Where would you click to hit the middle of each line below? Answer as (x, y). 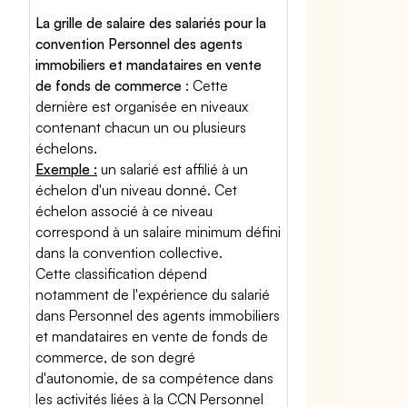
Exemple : (67, 169)
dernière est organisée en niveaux (142, 106)
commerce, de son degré (116, 357)
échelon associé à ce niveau (124, 211)
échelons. (66, 148)
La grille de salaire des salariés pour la (151, 23)
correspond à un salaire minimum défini (159, 232)
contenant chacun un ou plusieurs (141, 127)
